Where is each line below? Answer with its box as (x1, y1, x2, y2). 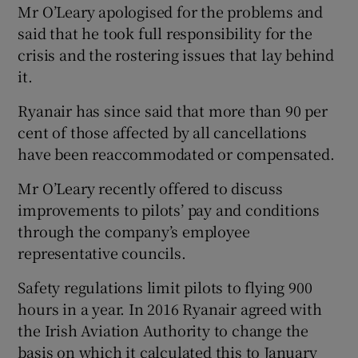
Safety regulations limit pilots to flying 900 (18, 276, 312, 297)
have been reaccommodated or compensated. (18, 142, 335, 164)
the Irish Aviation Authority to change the (18, 319, 309, 340)
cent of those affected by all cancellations (18, 121, 307, 142)
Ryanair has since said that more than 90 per (18, 99, 328, 121)
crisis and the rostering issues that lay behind (18, 43, 335, 65)
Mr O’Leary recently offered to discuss (18, 177, 283, 198)
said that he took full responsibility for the (18, 22, 312, 43)
